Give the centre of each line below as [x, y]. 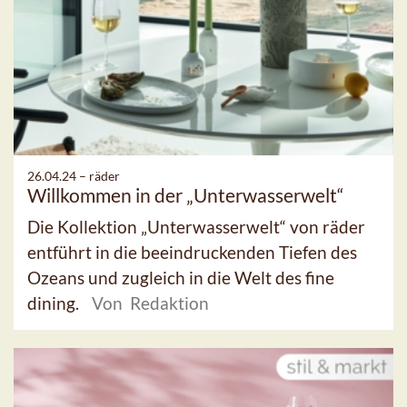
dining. [55, 303]
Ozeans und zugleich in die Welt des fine [181, 278]
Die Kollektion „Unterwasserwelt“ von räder [196, 227]
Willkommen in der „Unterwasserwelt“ [186, 195]
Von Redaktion [150, 303]
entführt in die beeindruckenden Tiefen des [192, 252]
